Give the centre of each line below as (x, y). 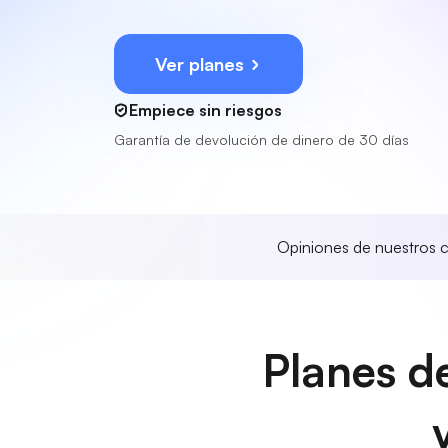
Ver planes (202, 64)
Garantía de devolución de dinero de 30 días (261, 139)
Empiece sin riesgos (205, 110)
